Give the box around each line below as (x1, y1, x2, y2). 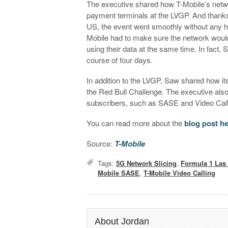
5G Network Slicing (116, 158, 177, 168)
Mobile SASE (98, 167, 140, 178)
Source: (87, 137, 115, 149)
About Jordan (95, 216, 150, 226)
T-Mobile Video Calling (144, 167, 216, 178)
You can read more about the (87, 117, 185, 128)
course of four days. (87, 54, 155, 65)
